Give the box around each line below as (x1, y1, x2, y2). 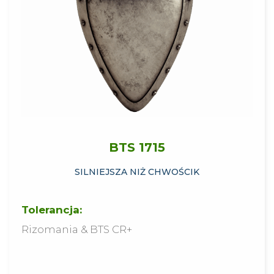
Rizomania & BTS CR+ (21, 223, 132, 236)
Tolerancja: (21, 204, 82, 217)
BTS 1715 (109, 140, 165, 155)
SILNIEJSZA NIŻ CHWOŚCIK (75, 166, 199, 178)
